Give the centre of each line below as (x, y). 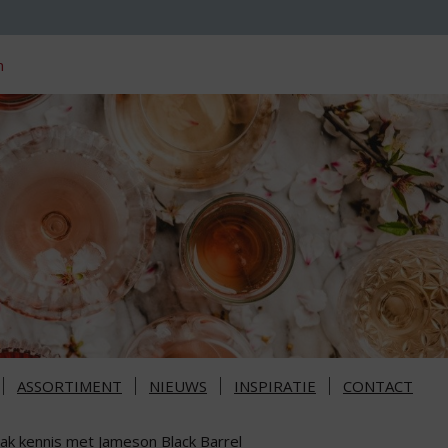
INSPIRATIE (275, 386)
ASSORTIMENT (69, 386)
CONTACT (378, 386)
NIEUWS (178, 386)
